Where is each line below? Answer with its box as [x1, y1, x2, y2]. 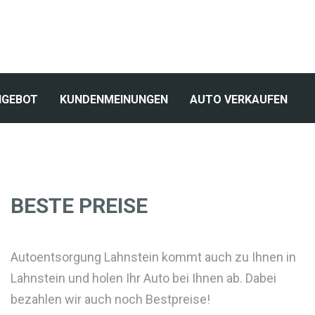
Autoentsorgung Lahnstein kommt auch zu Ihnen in [11, 250, 296, 265]
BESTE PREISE [11, 193, 148, 219]
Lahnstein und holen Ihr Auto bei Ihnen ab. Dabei [11, 271, 276, 286]
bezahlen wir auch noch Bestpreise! [11, 292, 210, 307]
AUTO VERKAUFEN [190, 93, 288, 106]
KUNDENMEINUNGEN [60, 93, 168, 106]
